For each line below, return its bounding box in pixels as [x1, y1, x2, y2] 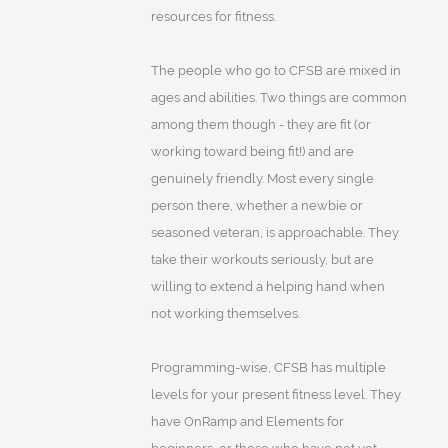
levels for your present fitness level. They [150, 387, 401, 403]
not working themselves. [150, 306, 300, 322]
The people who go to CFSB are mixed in [150, 63, 401, 79]
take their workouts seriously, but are [150, 252, 374, 268]
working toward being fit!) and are [150, 144, 354, 160]
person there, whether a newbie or [150, 198, 363, 214]
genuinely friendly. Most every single [150, 171, 374, 187]
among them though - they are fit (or [150, 117, 371, 133]
